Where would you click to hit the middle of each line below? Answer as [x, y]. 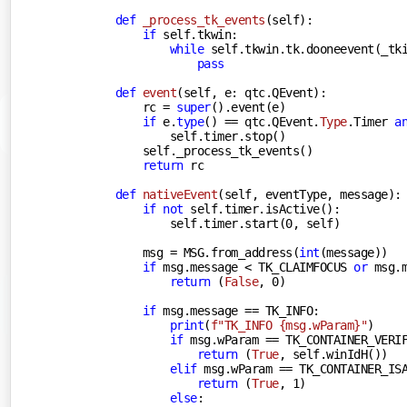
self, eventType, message [306, 194]
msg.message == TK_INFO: [238, 310]
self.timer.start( [187, 223]
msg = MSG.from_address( [194, 252]
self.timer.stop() [187, 136]
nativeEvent [180, 194]
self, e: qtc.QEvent [248, 92]
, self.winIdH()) [333, 354]
